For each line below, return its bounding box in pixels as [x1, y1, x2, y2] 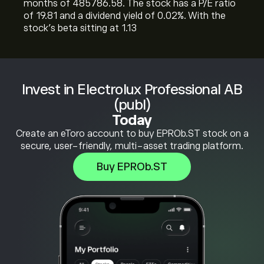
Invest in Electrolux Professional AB [22, 81, 242, 97]
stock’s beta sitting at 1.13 [24, 23, 137, 34]
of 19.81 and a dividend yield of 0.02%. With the [24, 11, 226, 21]
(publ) [114, 97, 150, 113]
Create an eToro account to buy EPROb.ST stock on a [15, 128, 249, 139]
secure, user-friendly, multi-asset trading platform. [21, 141, 243, 151]
